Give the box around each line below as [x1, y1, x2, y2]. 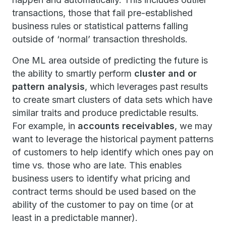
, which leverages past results [85, 81, 208, 92]
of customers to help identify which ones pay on [12, 147, 213, 157]
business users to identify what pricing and [12, 173, 190, 184]
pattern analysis [12, 81, 85, 92]
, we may [175, 121, 212, 131]
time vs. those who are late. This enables [12, 160, 182, 171]
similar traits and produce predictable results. [12, 107, 199, 118]
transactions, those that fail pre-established [12, 8, 193, 18]
